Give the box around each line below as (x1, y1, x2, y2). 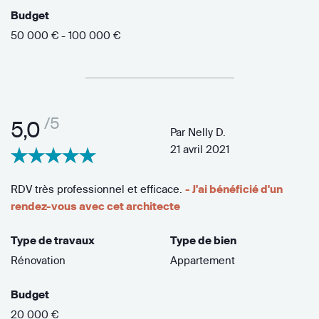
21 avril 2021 (170, 142, 229, 157)
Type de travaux (11, 234, 95, 248)
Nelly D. (188, 125, 226, 140)
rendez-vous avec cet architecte (11, 199, 180, 214)
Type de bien (170, 234, 236, 248)
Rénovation (11, 253, 66, 268)
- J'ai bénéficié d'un (185, 182, 283, 197)
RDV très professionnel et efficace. (11, 182, 182, 197)
